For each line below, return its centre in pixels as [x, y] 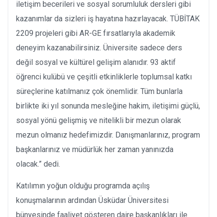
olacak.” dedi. [38, 164]
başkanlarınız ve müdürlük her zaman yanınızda [95, 149]
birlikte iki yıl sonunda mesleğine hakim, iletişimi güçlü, [108, 106]
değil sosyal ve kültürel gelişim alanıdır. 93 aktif [96, 62]
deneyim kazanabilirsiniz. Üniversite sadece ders [99, 47]
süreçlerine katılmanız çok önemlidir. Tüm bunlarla [99, 91]
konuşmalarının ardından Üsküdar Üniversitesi [92, 200]
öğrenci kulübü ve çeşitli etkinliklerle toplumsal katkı [104, 77]
